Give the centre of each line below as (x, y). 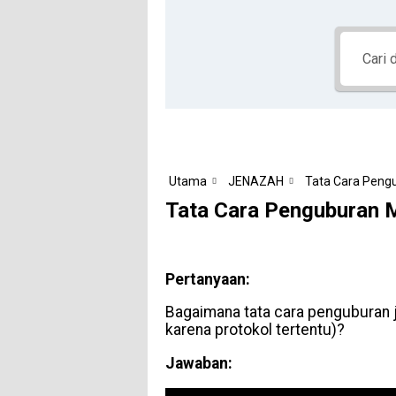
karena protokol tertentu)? (255, 330)
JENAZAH (255, 181)
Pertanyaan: (207, 279)
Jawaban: (200, 364)
